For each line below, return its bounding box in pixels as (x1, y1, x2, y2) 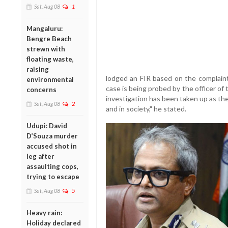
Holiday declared (26, 218, 81, 227)
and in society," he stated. (105, 104, 186, 113)
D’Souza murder (26, 131, 78, 140)
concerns (26, 85, 56, 94)
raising (26, 65, 49, 73)
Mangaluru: (26, 24, 63, 33)
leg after (26, 152, 54, 160)
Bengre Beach (26, 34, 72, 43)
